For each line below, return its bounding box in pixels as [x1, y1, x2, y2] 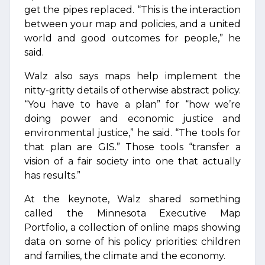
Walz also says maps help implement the [24, 70, 241, 82]
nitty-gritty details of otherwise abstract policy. [24, 85, 241, 96]
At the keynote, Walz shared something [24, 193, 241, 205]
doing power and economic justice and [24, 113, 241, 124]
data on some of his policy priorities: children [24, 236, 241, 247]
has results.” [24, 170, 80, 181]
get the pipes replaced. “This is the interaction [24, 4, 241, 15]
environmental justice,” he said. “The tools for [24, 127, 241, 138]
